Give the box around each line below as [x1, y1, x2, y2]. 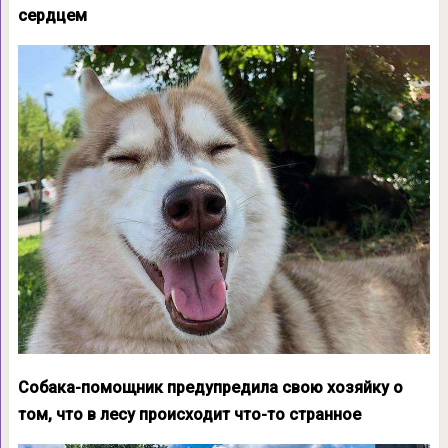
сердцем [17, 6, 87, 25]
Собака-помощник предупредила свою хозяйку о [17, 378, 403, 398]
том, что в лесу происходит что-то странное [17, 405, 361, 425]
